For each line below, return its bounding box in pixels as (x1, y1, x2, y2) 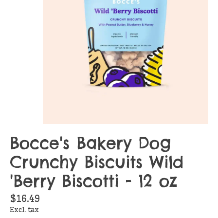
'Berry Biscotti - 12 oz (10, 171, 178, 192)
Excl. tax (10, 206, 39, 215)
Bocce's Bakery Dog (10, 133, 171, 154)
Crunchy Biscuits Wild (10, 152, 183, 173)
